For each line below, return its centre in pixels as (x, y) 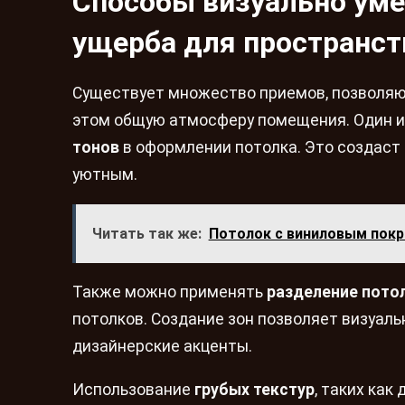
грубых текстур (254, 389)
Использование (133, 389)
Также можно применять (170, 292)
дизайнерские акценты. (162, 347)
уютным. (105, 174)
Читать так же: (146, 234)
